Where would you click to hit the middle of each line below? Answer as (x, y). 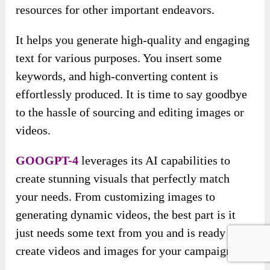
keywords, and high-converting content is (117, 76)
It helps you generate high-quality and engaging (133, 40)
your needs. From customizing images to (116, 197)
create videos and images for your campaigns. (128, 251)
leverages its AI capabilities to (155, 161)
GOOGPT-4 (47, 161)
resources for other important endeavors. (115, 10)
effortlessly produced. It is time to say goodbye (132, 94)
